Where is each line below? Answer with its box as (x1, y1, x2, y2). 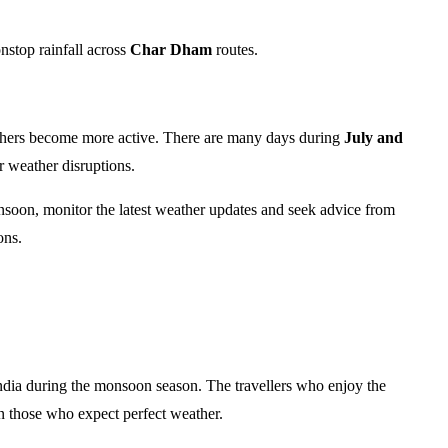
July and (344, 129, 403, 146)
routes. (212, 41, 258, 58)
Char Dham (130, 41, 212, 58)
